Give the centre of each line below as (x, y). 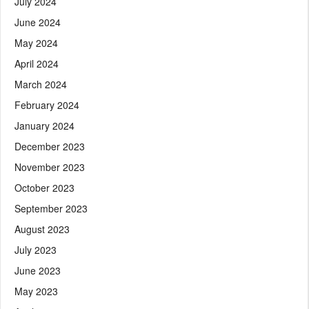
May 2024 (36, 42)
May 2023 (36, 291)
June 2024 (38, 22)
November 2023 (50, 167)
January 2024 (44, 125)
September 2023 (51, 208)
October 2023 (44, 187)
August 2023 (42, 229)
